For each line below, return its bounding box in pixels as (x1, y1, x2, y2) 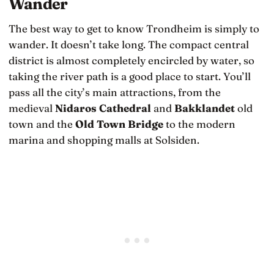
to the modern (163, 117, 235, 130)
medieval (9, 101, 55, 114)
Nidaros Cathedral (55, 101, 151, 114)
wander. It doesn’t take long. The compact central (9, 37, 249, 51)
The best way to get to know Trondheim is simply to (9, 21, 259, 35)
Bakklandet (174, 101, 235, 114)
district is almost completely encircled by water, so (9, 53, 254, 67)
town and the (9, 117, 75, 130)
